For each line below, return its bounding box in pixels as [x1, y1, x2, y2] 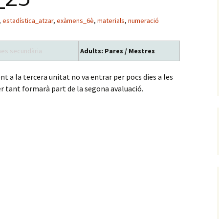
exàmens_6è [57, 16, 94, 25]
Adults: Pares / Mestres [79, 46, 155, 55]
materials [97, 16, 125, 25]
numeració [128, 16, 159, 25]
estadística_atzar [2, 16, 53, 25]
